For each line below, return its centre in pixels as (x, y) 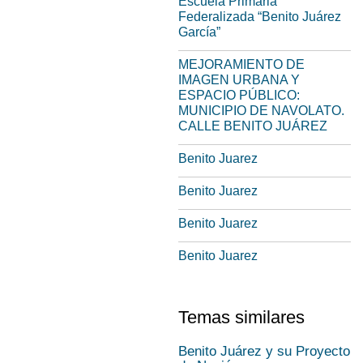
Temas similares (241, 317)
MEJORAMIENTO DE (241, 64)
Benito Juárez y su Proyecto (264, 351)
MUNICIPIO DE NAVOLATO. (261, 111)
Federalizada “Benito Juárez (260, 17)
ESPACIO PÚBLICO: (239, 95)
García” (199, 32)
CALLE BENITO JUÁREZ (253, 126)
